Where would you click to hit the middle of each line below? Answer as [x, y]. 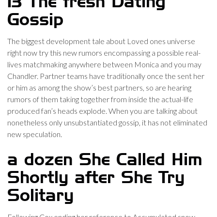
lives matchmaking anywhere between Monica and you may [104, 64]
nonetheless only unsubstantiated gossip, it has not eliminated [107, 122]
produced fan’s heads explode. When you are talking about [102, 111]
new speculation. [35, 134]
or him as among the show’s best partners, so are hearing [99, 87]
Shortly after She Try [96, 178]
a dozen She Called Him [105, 160]
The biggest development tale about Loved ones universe [101, 41]
